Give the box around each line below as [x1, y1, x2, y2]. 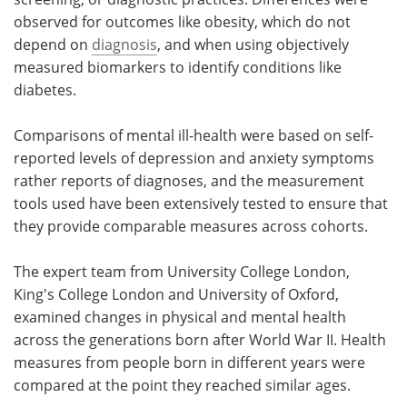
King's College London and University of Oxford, [14, 283, 339, 304]
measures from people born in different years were [14, 352, 365, 372]
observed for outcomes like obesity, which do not [14, 11, 351, 32]
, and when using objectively [157, 34, 349, 55]
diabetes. [14, 79, 76, 100]
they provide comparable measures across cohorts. [14, 215, 368, 236]
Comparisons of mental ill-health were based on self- [14, 124, 373, 145]
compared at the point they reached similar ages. [14, 374, 351, 395]
